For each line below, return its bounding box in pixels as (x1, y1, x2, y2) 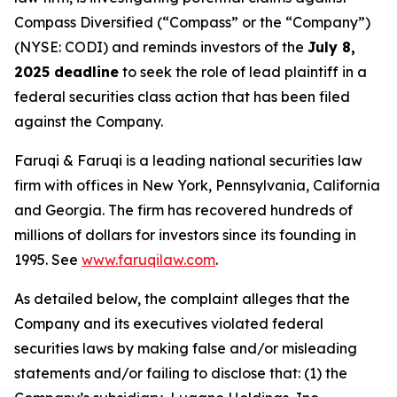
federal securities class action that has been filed (14, 87, 350, 105)
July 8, (307, 37, 355, 56)
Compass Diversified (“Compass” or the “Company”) (14, 12, 370, 31)
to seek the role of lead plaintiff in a (119, 62, 367, 81)
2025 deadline (14, 62, 119, 81)
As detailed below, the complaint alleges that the (14, 289, 350, 307)
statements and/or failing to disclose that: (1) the (14, 363, 347, 382)
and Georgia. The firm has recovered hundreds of (14, 200, 353, 219)
